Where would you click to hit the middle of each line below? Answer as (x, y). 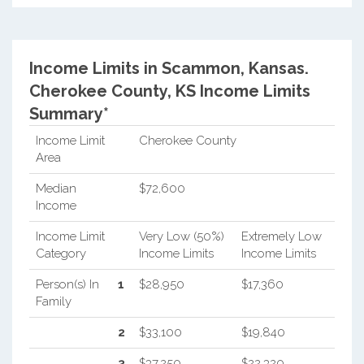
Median (56, 189)
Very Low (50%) (181, 237)
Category (61, 254)
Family (53, 302)
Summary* (69, 114)
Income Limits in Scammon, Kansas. (169, 69)
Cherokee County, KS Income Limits (169, 91)
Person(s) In (67, 285)
